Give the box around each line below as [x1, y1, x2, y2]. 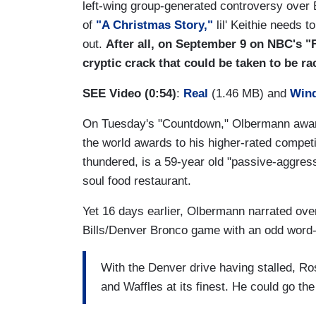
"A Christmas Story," [96, 18, 213, 32]
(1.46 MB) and [208, 86, 290, 100]
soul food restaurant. [83, 174, 191, 188]
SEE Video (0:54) [83, 86, 176, 100]
